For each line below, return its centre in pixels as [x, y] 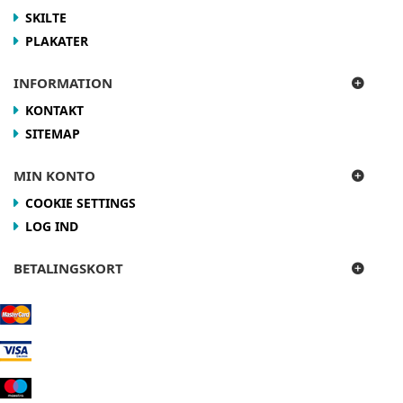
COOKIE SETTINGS [81, 202]
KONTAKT [54, 110]
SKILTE [46, 17]
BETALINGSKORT [68, 268]
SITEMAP [53, 133]
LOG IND [52, 226]
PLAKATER [57, 40]
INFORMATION [63, 82]
